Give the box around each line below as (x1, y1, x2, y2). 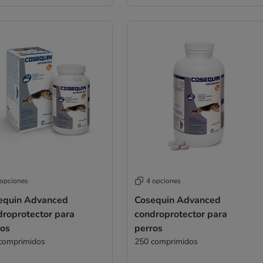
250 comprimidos (134, 236, 198, 247)
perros (134, 222, 163, 235)
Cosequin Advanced (134, 194, 221, 207)
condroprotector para (134, 208, 227, 221)
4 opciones (146, 176, 181, 186)
